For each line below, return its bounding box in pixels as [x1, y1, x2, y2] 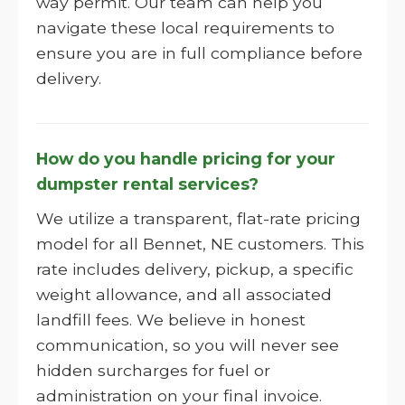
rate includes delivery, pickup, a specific [36, 259, 353, 278]
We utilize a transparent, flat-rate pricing [36, 209, 361, 228]
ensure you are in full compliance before [36, 43, 363, 62]
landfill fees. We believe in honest [36, 310, 306, 329]
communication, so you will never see [36, 335, 339, 354]
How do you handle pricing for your [36, 149, 335, 168]
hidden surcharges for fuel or [36, 361, 270, 380]
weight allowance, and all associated [36, 285, 332, 304]
